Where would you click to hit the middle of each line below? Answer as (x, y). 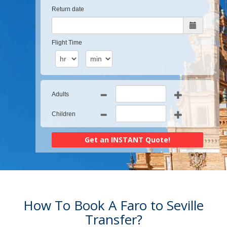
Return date (68, 9)
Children (64, 114)
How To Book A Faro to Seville (113, 205)
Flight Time (67, 43)
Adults (60, 94)
